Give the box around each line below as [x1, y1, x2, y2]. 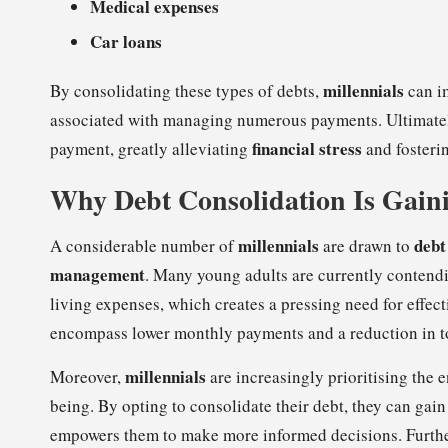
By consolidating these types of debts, [50, 79, 323, 103]
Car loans [90, 29, 162, 55]
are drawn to [319, 234, 414, 258]
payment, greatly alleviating [50, 137, 252, 161]
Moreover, [50, 365, 125, 389]
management [50, 262, 145, 288]
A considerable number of [50, 234, 238, 258]
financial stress [252, 136, 362, 162]
